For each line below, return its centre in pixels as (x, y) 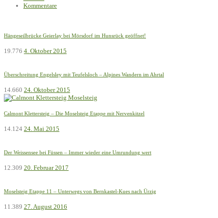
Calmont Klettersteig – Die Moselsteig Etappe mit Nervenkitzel (74, 113)
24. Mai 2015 (42, 128)
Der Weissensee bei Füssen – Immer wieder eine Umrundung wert (78, 152)
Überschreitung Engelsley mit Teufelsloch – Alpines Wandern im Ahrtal (84, 74)
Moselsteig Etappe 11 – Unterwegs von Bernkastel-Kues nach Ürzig (80, 191)
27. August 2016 (45, 206)
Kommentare (40, 5)
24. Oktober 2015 (47, 90)
